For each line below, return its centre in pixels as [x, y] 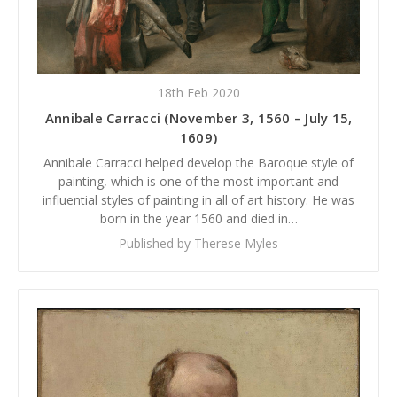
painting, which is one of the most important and [198, 181]
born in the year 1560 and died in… [198, 218]
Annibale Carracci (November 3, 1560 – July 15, [198, 117]
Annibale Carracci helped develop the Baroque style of [198, 162]
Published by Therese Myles [198, 243]
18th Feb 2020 [198, 92]
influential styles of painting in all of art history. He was [198, 199]
